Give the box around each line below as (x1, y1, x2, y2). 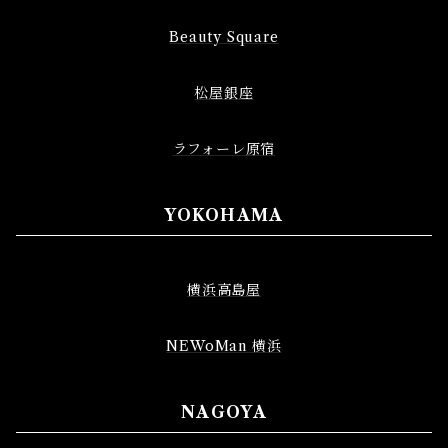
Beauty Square (169, 28, 279, 46)
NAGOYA (181, 402, 267, 422)
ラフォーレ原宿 (172, 140, 276, 158)
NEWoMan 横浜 (166, 337, 282, 355)
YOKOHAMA (164, 205, 284, 225)
